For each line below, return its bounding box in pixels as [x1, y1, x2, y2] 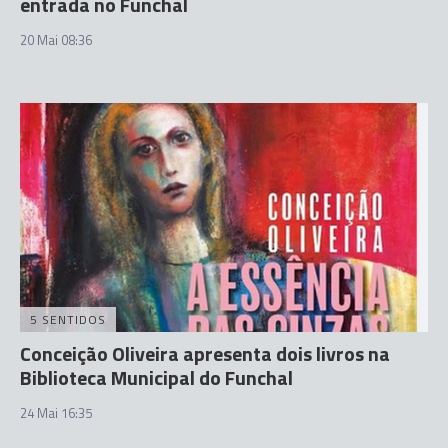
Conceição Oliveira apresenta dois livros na [20, 338, 390, 370]
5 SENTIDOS [30, 310, 106, 330]
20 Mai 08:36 [20, 29, 92, 50]
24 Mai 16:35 [20, 403, 92, 424]
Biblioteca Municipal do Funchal [20, 362, 293, 394]
